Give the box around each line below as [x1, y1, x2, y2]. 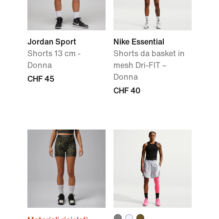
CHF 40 [113, 87, 140, 95]
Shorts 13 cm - [27, 49, 81, 58]
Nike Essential [113, 38, 164, 46]
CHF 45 [27, 75, 54, 83]
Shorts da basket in [113, 49, 185, 58]
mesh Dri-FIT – [113, 61, 167, 69]
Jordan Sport [27, 38, 76, 46]
